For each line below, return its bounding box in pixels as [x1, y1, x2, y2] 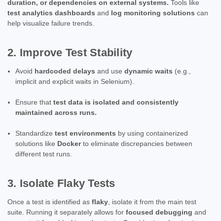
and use [95, 67, 125, 75]
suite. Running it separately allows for [7, 208, 126, 216]
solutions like [15, 139, 58, 147]
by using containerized [116, 129, 188, 137]
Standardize [15, 129, 55, 137]
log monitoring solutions [111, 8, 195, 17]
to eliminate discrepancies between [81, 139, 193, 147]
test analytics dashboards [7, 8, 95, 17]
